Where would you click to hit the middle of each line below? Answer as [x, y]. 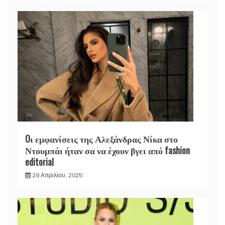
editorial [39, 162]
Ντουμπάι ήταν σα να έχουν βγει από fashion [107, 150]
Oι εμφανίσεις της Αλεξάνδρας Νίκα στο [101, 139]
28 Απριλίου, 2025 [57, 175]
